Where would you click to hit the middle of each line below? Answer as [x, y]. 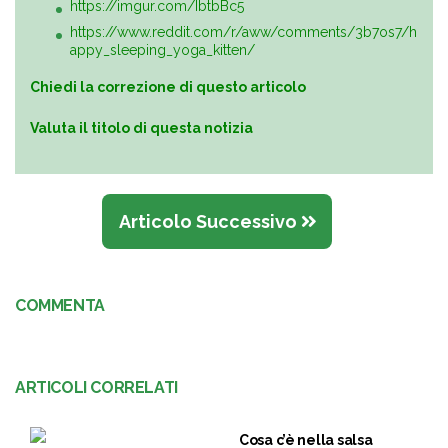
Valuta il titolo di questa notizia [141, 127]
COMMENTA [60, 305]
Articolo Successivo [209, 221]
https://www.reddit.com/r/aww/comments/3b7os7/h [243, 31]
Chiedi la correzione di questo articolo [168, 86]
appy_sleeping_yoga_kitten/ [162, 49]
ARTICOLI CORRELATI [96, 387]
